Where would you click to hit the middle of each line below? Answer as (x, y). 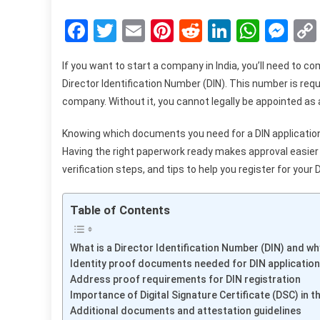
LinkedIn (272, 30)
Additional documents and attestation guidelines (186, 310)
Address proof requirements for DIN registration (185, 279)
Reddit (234, 30)
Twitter (152, 30)
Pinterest (218, 30)
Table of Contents (120, 210)
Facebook (135, 30)
